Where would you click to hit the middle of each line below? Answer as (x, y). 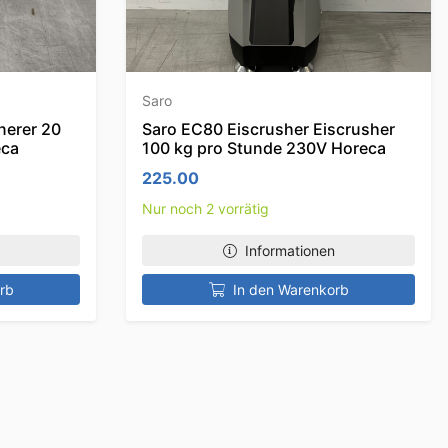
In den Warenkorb (290, 289)
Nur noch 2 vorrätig (205, 208)
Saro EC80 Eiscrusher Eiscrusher (268, 128)
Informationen (289, 250)
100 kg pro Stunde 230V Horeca (264, 147)
